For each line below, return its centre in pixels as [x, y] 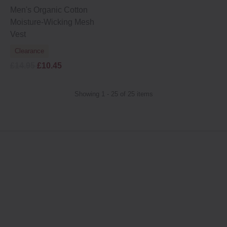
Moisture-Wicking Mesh [52, 22]
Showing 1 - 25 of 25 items [113, 94]
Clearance [29, 51]
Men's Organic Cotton [49, 10]
